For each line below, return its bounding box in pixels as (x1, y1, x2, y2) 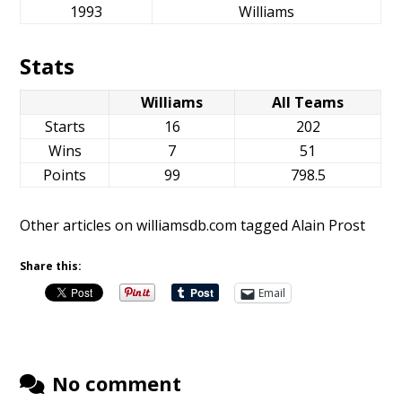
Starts (44, 117, 85, 136)
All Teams (272, 92, 345, 112)
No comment (52, 370, 182, 397)
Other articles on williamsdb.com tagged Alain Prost (20, 215, 366, 235)
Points (43, 165, 87, 185)
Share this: (20, 258, 83, 274)
